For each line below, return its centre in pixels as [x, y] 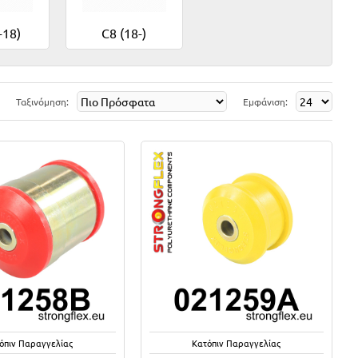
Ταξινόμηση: [42, 101]
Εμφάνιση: [265, 101]
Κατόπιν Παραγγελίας [237, 342]
